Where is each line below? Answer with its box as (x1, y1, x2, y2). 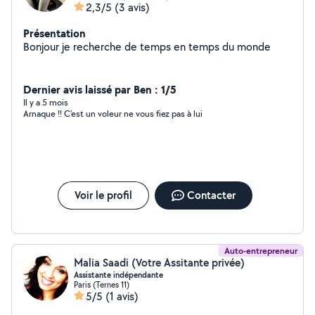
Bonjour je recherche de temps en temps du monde (23, 39, 271, 54)
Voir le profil (74, 188, 132, 202)
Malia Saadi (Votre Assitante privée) (74, 255, 245, 270)
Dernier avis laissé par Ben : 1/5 (23, 82, 176, 97)
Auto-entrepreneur (224, 245, 297, 257)
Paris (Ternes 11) (74, 279, 129, 290)
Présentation (23, 25, 86, 41)
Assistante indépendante (74, 269, 163, 281)
